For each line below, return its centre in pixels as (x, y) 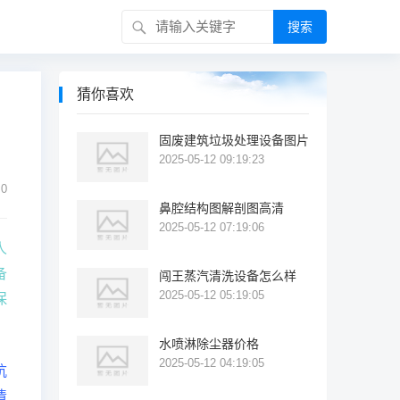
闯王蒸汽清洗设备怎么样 (228, 276)
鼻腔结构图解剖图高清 (221, 208)
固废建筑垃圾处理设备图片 (234, 140)
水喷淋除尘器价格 (209, 344)
